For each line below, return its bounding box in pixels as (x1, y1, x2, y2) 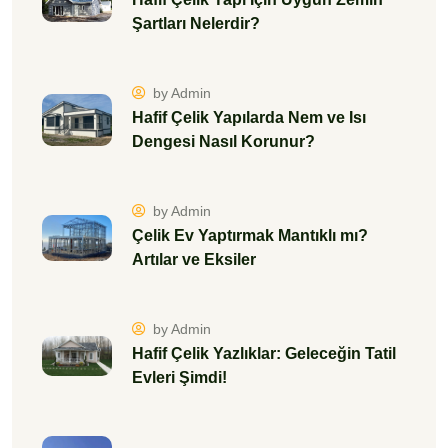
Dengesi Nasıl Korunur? (132, 133, 315, 151)
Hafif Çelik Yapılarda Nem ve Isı (132, 109, 366, 127)
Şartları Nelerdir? (132, 15, 260, 33)
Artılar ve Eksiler (132, 251, 256, 269)
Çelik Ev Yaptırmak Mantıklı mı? (132, 227, 368, 245)
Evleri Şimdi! (132, 369, 227, 387)
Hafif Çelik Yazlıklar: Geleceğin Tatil (132, 345, 396, 363)
